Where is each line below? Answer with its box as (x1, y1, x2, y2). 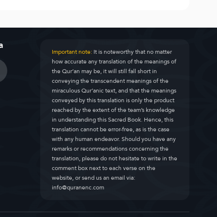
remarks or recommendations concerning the (52, 143, 169, 154)
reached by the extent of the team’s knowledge (52, 105, 175, 115)
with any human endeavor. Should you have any (52, 134, 176, 144)
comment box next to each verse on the (52, 163, 156, 173)
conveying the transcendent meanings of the (52, 76, 169, 86)
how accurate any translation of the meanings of (52, 56, 177, 67)
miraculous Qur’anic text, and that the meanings (52, 85, 177, 96)
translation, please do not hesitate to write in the (52, 153, 178, 164)
